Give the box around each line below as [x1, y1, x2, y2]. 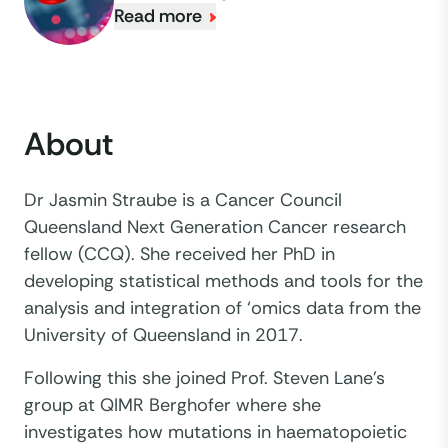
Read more [114, 4, 202, 29]
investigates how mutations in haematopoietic [24, 419, 407, 444]
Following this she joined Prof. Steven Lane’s [24, 365, 385, 390]
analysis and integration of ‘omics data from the [24, 295, 421, 320]
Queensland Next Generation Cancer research [24, 214, 406, 239]
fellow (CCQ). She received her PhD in [24, 241, 335, 266]
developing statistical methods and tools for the [24, 268, 423, 293]
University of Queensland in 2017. [24, 322, 303, 347]
